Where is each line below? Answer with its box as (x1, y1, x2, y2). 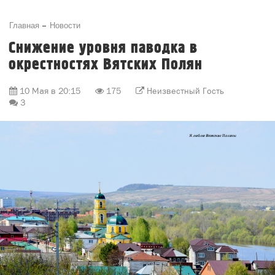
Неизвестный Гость (147, 86, 224, 96)
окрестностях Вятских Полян (9, 55, 203, 74)
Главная (9, 19, 39, 31)
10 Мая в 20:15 (20, 86, 80, 96)
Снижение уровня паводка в (9, 39, 198, 58)
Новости (50, 19, 80, 31)
